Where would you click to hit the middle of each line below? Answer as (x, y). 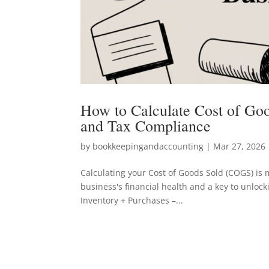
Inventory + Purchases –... (132, 201)
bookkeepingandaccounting (148, 147)
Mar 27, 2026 (240, 147)
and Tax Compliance (146, 126)
